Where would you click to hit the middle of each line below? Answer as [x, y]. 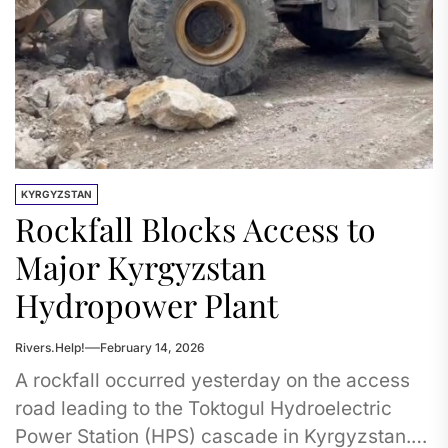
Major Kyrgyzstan [140, 266]
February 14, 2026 [152, 347]
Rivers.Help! [50, 347]
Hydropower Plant [146, 304]
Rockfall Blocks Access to [195, 228]
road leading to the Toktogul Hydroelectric [203, 408]
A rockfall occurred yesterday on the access [212, 380]
